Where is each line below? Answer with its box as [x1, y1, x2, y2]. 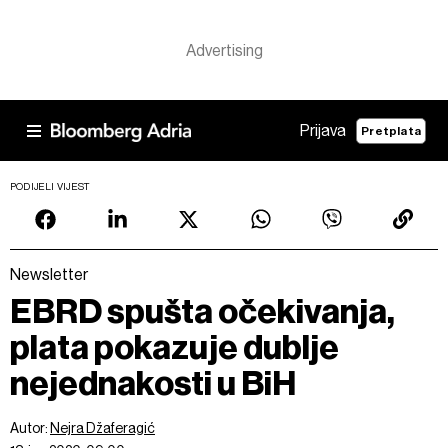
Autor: [10, 420, 50, 436]
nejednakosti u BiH [10, 363, 296, 404]
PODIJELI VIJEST [10, 181, 91, 192]
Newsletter [10, 265, 88, 284]
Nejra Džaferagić [50, 420, 155, 436]
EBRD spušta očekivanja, [10, 291, 395, 332]
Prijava [300, 121, 347, 140]
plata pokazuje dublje [10, 327, 339, 368]
